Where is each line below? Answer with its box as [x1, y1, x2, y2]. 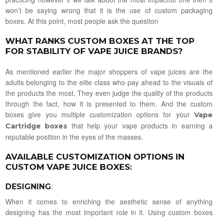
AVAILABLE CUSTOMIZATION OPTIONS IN [5, 152, 185, 162]
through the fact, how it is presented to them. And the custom [5, 99, 213, 109]
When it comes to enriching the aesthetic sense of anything [5, 197, 213, 207]
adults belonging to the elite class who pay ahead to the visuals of [5, 77, 213, 88]
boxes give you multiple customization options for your [5, 109, 194, 120]
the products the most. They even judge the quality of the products [5, 88, 213, 98]
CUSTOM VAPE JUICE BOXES [5, 162, 130, 172]
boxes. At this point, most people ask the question [5, 16, 159, 26]
